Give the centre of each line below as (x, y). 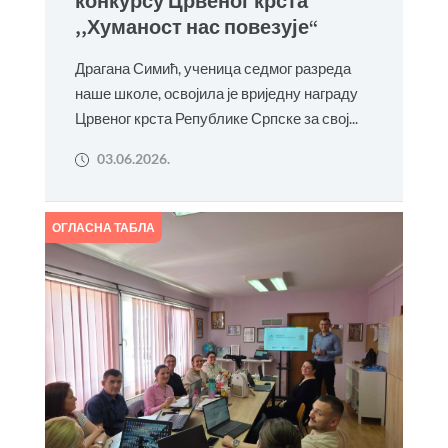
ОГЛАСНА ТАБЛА (103, 227)
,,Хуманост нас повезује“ (196, 26)
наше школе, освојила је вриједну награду (216, 93)
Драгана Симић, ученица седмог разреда (212, 68)
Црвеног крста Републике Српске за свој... (216, 118)
